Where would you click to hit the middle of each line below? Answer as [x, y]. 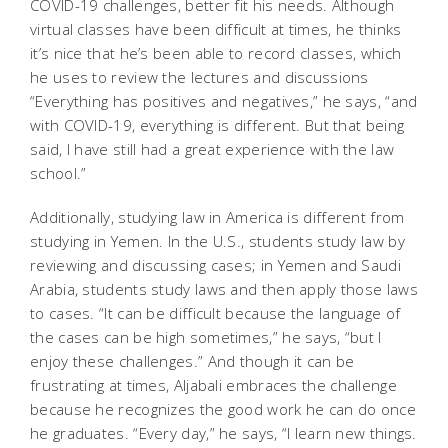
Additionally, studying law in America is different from [217, 216]
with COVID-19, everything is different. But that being [217, 124]
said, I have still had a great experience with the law [212, 148]
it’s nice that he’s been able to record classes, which [216, 52]
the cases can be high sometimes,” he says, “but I [206, 336]
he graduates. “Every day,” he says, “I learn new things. [223, 432]
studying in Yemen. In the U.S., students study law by [217, 240]
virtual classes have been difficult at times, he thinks [216, 28]
